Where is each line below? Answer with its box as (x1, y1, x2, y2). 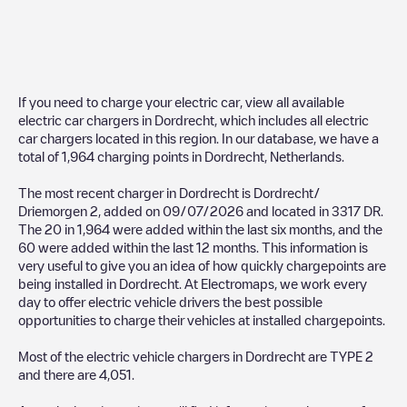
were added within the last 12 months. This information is (35, 240, 368, 253)
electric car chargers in (18, 113, 154, 126)
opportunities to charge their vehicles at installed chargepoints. (18, 313, 385, 326)
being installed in (18, 276, 119, 290)
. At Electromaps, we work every (179, 276, 367, 290)
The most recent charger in (18, 185, 179, 199)
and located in (243, 203, 332, 217)
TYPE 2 (330, 349, 373, 362)
